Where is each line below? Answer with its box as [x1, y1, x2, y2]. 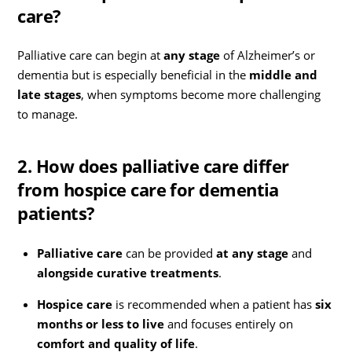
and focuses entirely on [163, 315, 293, 332]
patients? [17, 201, 95, 225]
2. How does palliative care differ [17, 154, 289, 178]
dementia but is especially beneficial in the [17, 67, 250, 83]
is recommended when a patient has [112, 295, 315, 312]
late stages [17, 86, 82, 103]
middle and [249, 67, 318, 83]
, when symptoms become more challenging [81, 86, 321, 103]
